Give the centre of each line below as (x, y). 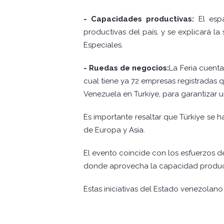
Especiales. (103, 45)
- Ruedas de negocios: (126, 68)
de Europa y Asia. (114, 130)
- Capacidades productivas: (139, 19)
